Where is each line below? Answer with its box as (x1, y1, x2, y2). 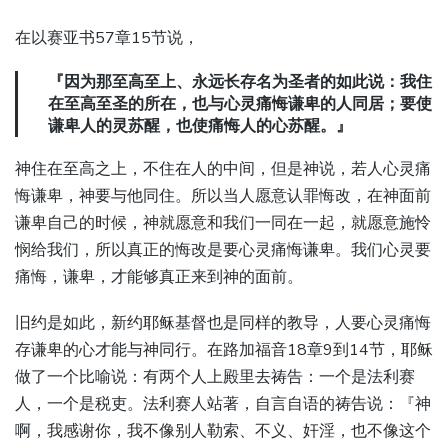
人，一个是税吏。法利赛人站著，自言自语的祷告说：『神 (15, 393, 431, 416)
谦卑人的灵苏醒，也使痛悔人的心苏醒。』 (48, 114, 352, 137)
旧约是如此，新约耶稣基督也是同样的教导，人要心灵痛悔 (15, 312, 431, 335)
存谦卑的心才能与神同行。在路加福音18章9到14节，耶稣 (15, 339, 433, 362)
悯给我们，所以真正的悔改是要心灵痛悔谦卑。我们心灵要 (15, 239, 431, 262)
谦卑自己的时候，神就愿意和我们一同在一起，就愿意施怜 (15, 212, 431, 235)
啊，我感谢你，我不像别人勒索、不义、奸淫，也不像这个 (15, 420, 431, 443)
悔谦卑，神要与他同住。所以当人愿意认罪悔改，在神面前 (15, 185, 431, 208)
